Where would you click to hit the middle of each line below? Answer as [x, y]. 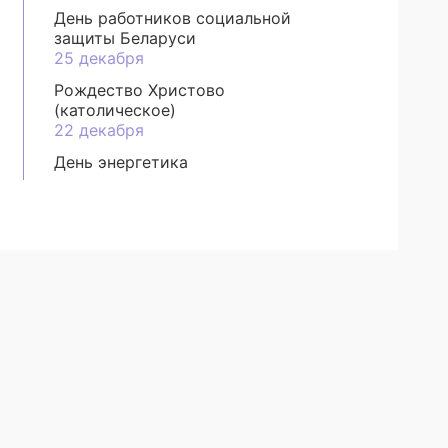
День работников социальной [173, 18]
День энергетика [121, 162]
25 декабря [99, 58]
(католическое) [115, 110]
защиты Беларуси [125, 38]
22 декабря [99, 130]
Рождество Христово [140, 90]
